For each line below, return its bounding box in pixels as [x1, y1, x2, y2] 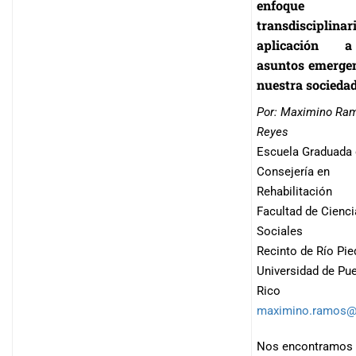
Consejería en [257, 164, 330, 179]
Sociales [257, 224, 303, 238]
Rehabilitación [257, 184, 332, 199]
